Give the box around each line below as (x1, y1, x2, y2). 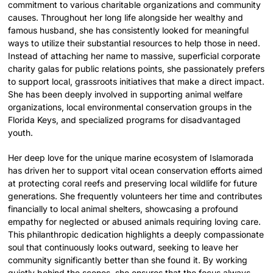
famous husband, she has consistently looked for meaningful (8, 24, 249, 35)
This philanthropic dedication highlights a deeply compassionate (8, 229, 264, 239)
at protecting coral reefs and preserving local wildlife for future (8, 177, 258, 188)
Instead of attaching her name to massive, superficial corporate (8, 50, 261, 61)
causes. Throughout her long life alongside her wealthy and (8, 12, 244, 23)
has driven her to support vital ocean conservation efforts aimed (8, 165, 263, 175)
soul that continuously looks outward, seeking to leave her (8, 241, 239, 252)
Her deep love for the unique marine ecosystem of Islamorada (8, 152, 254, 163)
